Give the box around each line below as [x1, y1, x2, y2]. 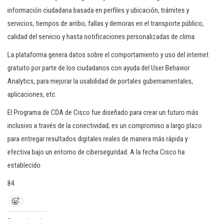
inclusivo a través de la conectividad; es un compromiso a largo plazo [7, 121, 202, 130]
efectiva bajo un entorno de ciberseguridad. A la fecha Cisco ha [7, 148, 185, 156]
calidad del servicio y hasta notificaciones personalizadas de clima [7, 32, 195, 41]
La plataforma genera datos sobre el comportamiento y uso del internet [7, 50, 209, 59]
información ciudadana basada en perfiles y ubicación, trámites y [7, 6, 189, 15]
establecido [7, 161, 41, 170]
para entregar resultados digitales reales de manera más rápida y [7, 134, 188, 143]
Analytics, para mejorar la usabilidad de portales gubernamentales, [7, 77, 193, 86]
